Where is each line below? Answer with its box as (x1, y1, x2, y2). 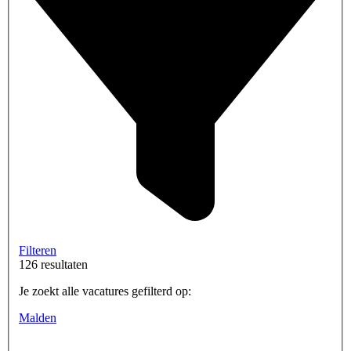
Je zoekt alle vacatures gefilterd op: (19, 284, 191, 298)
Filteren (19, 243, 56, 257)
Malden (19, 310, 56, 324)
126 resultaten (19, 257, 88, 271)
